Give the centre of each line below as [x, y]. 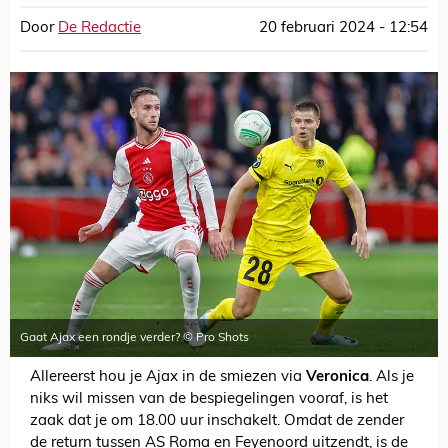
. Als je [391, 378]
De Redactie [99, 28]
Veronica [337, 378]
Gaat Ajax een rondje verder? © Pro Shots [134, 338]
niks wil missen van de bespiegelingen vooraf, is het [209, 400]
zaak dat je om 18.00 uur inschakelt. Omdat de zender [217, 422]
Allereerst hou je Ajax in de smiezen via [168, 378]
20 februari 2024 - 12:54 [343, 28]
